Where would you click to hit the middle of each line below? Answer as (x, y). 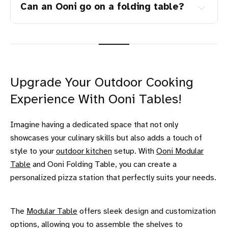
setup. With (134, 152)
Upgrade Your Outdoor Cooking (102, 83)
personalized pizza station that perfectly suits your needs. (113, 178)
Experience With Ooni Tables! (96, 100)
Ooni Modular (180, 152)
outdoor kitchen (84, 152)
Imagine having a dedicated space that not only (94, 125)
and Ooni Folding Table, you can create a (104, 165)
